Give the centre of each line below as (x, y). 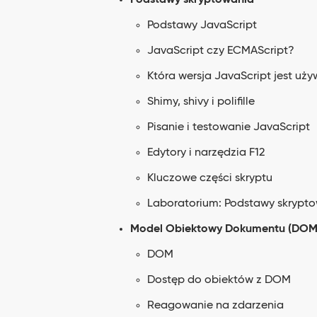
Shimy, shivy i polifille (201, 102)
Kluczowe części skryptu (210, 178)
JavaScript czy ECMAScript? (221, 51)
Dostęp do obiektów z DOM (219, 280)
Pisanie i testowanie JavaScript (229, 127)
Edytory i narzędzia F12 (206, 153)
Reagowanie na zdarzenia (215, 306)
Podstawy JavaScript (202, 25)
